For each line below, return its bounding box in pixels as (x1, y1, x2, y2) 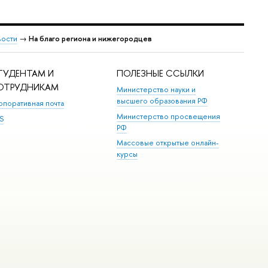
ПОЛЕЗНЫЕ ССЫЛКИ (117, 66, 205, 80)
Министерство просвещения (117, 111, 221, 121)
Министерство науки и (117, 84, 196, 95)
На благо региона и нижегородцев (29, 33, 152, 44)
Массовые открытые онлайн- (117, 138, 220, 148)
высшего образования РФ (117, 96, 208, 106)
